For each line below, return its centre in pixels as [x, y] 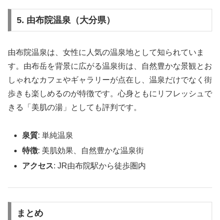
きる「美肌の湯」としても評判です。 [75, 107]
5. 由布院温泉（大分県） [66, 20]
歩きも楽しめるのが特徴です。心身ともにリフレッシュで [110, 93]
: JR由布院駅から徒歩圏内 [100, 165]
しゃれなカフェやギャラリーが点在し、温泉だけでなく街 [110, 80]
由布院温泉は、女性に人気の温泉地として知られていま [106, 52]
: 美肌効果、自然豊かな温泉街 [91, 150]
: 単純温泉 [56, 135]
